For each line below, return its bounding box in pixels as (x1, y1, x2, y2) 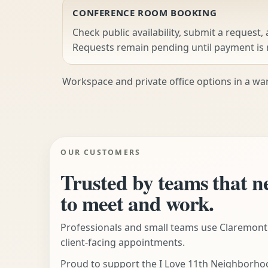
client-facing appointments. (60, 235, 185, 249)
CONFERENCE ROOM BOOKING (72, 7, 217, 19)
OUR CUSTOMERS (60, 147, 141, 158)
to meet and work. (60, 187, 214, 218)
